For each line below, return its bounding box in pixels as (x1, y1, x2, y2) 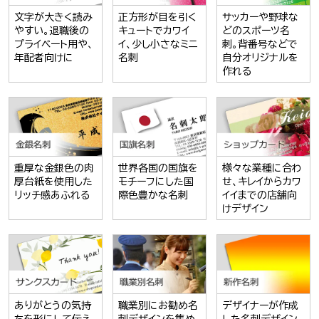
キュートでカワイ (117, 26, 189, 36)
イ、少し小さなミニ (117, 39, 198, 50)
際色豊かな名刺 (117, 190, 188, 201)
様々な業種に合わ (222, 163, 303, 174)
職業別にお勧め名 (117, 300, 198, 310)
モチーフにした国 (117, 177, 194, 187)
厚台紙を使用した (14, 177, 93, 187)
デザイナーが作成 (222, 300, 299, 310)
